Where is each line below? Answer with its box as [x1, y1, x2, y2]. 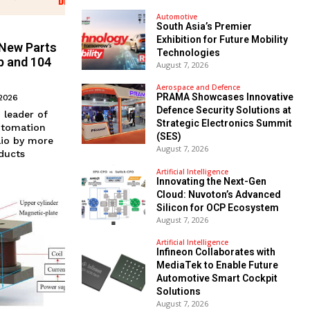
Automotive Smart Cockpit [156, 273, 277, 284]
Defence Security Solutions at [156, 104, 291, 116]
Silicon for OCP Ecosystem [156, 201, 279, 213]
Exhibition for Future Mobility [156, 33, 288, 45]
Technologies [156, 46, 220, 58]
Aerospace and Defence [156, 82, 240, 93]
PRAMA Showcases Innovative [156, 91, 293, 103]
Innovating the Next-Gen [156, 175, 266, 187]
